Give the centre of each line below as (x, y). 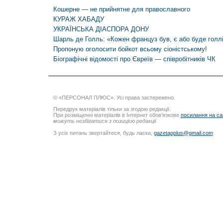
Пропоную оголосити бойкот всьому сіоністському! (130, 49)
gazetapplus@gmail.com (183, 133)
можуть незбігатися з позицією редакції (104, 121)
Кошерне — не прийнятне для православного (121, 9)
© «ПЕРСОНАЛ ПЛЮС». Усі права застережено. (114, 98)
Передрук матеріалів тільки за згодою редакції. (112, 109)
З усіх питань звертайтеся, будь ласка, (103, 133)
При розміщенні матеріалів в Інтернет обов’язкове (117, 115)
